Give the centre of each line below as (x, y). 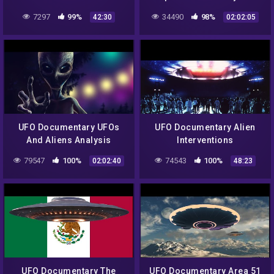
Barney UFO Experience (205, 9)
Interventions (205, 140)
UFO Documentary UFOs (69, 128)
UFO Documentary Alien (205, 128)
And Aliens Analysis (69, 140)
